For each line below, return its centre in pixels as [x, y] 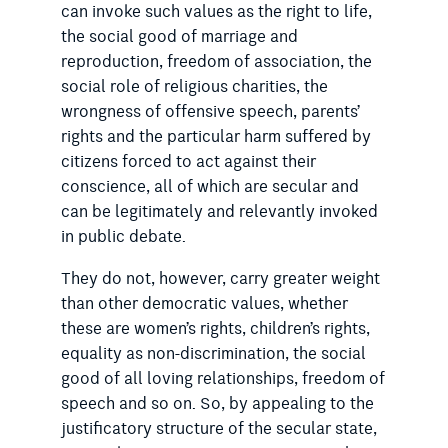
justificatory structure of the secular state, [218, 429]
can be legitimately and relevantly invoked [219, 212]
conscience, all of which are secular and [209, 187]
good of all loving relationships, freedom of [222, 379]
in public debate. [123, 237]
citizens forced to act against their [188, 162]
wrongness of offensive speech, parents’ [210, 112]
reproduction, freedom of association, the [216, 62]
